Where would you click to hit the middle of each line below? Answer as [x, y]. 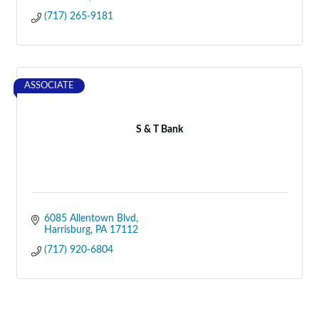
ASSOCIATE [49, 85]
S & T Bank [159, 130]
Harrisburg [67, 230]
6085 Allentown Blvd [90, 219]
